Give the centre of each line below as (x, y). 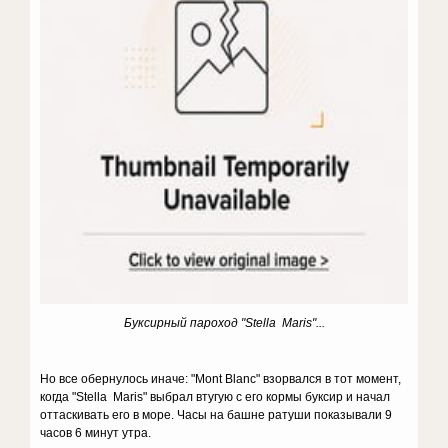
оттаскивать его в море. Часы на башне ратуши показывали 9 (216, 415)
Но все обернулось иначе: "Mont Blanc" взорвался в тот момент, (221, 379)
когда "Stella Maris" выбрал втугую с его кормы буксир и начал (215, 397)
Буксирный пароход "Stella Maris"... (224, 323)
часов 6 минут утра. (96, 433)
